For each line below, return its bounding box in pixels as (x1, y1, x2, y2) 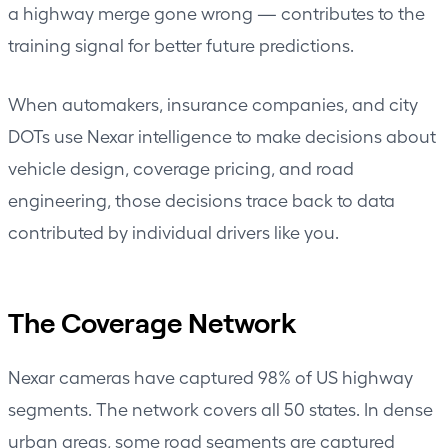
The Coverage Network (8, 304, 297, 339)
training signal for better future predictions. (8, 33, 354, 55)
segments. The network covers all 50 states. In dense (8, 397, 433, 419)
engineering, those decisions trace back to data (8, 188, 395, 210)
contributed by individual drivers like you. (8, 220, 339, 242)
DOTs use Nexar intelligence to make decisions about (8, 124, 436, 146)
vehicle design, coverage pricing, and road (8, 156, 354, 178)
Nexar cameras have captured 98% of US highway (8, 365, 413, 387)
